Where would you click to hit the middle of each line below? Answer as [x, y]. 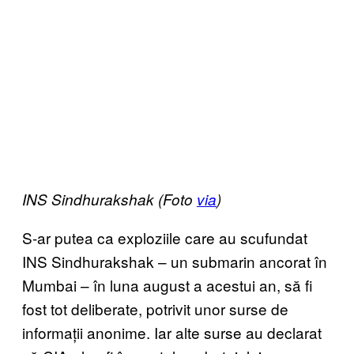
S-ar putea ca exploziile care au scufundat [165, 237]
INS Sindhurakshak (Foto [109, 199]
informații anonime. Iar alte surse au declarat [172, 332]
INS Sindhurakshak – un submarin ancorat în [175, 261]
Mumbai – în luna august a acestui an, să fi [168, 285]
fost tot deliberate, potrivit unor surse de [155, 309]
